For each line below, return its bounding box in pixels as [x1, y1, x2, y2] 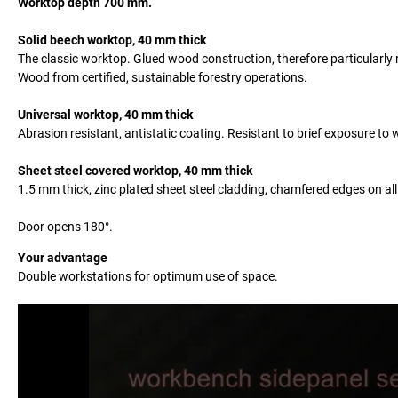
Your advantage [18, 250, 107, 265]
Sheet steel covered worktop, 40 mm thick [18, 163, 252, 178]
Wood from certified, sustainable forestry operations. [18, 69, 307, 84]
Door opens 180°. [18, 219, 113, 234]
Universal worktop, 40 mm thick [18, 107, 193, 122]
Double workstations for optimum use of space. [18, 268, 278, 283]
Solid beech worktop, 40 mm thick [18, 32, 206, 47]
